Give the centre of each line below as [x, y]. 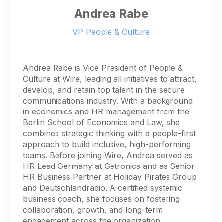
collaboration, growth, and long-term [93, 209]
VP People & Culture [111, 31]
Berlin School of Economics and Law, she [101, 122]
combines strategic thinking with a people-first [109, 133]
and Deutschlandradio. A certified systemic [103, 188]
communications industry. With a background [108, 100]
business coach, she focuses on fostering [101, 198]
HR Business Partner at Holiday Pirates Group [110, 177]
